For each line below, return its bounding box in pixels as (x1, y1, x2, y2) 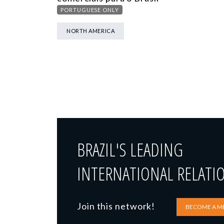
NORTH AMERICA (66, 27, 115, 34)
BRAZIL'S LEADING (77, 137, 183, 162)
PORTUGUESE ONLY (60, 6, 119, 13)
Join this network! (77, 200, 155, 211)
